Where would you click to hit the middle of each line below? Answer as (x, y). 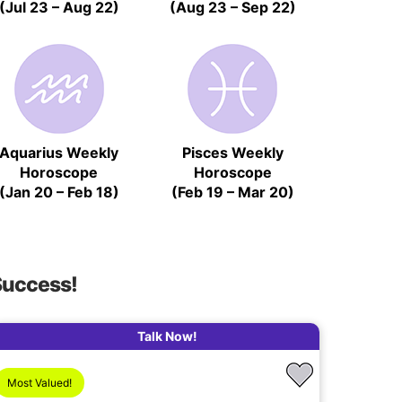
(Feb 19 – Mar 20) (232, 192)
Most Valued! (40, 382)
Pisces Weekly (232, 152)
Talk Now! (167, 336)
